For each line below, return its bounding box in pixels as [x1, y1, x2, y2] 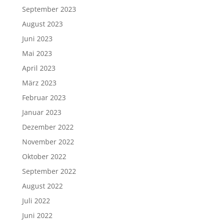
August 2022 [22, 181, 63, 191]
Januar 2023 [22, 108, 61, 117]
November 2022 [22, 137, 74, 147]
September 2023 [22, 4, 76, 14]
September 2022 [22, 166, 76, 176]
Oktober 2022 [22, 152, 66, 162]
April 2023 [22, 63, 55, 73]
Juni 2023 [22, 34, 53, 44]
